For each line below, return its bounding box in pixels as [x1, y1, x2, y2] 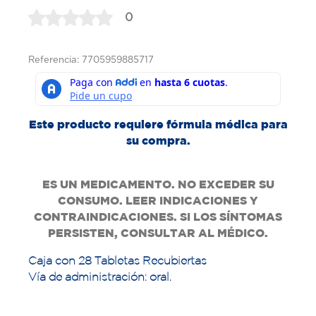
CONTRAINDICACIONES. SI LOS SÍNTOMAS [34, 210, 282, 224]
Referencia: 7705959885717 [28, 54, 154, 66]
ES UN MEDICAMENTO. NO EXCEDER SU [42, 178, 274, 191]
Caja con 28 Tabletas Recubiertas [28, 254, 207, 267]
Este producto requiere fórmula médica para [28, 118, 288, 131]
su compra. [126, 134, 190, 147]
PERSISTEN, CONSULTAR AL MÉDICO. [48, 226, 268, 240]
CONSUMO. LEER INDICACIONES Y [58, 194, 258, 207]
